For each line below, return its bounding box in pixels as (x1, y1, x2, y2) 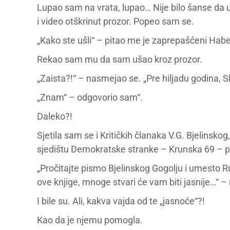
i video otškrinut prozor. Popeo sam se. (37, 16, 194, 27)
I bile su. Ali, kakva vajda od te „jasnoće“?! (37, 196, 205, 206)
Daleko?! (37, 111, 72, 122)
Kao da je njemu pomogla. (37, 215, 143, 225)
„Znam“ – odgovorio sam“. (37, 92, 143, 103)
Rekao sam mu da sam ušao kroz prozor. (37, 54, 202, 65)
